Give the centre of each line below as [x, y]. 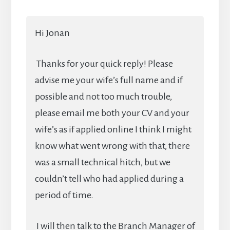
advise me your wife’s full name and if [109, 80]
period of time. [64, 195]
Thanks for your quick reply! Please [104, 63]
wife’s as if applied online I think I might [113, 129]
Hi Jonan [52, 33]
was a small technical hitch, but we [102, 162]
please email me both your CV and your [112, 113]
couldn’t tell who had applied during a [109, 178]
